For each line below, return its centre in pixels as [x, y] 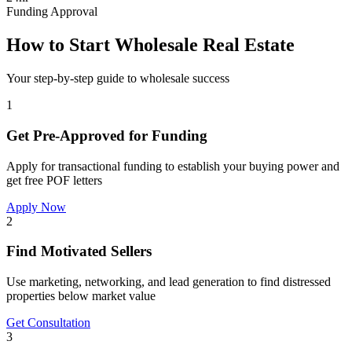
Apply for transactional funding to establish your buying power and [173, 166]
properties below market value [81, 296]
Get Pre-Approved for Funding [107, 135]
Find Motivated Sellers [79, 251]
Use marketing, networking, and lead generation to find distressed [169, 282]
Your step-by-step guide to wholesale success [118, 79]
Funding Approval [52, 12]
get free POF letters [54, 180]
